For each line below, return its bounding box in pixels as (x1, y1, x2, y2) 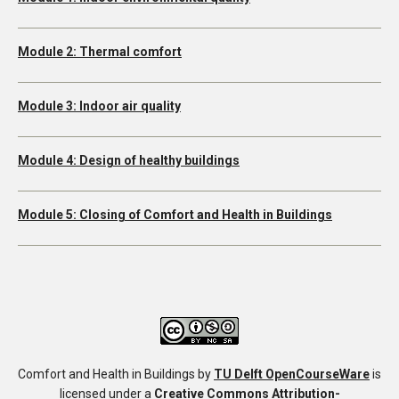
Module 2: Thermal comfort (18, 44, 182, 59)
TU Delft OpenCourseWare (214, 366, 370, 381)
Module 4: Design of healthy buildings (18, 152, 240, 167)
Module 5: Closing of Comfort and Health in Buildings (18, 207, 332, 222)
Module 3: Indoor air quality (18, 98, 181, 113)
